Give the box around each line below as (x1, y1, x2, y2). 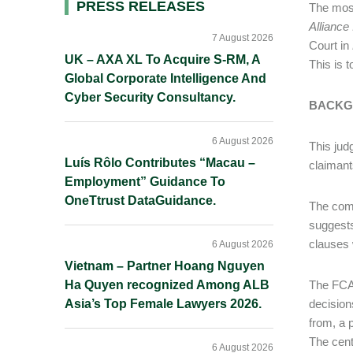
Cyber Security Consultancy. (65, 91, 236, 104)
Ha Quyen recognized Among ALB (65, 278, 269, 292)
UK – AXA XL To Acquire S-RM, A (65, 53, 260, 66)
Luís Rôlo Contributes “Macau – (65, 156, 255, 169)
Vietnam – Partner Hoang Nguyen (65, 259, 265, 273)
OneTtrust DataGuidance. (65, 194, 216, 207)
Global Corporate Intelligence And (65, 72, 266, 85)
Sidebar (64, 27, 147, 53)
